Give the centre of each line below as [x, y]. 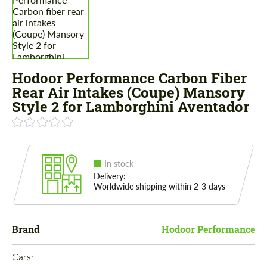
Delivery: [110, 176]
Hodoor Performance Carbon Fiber [129, 78]
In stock [119, 164]
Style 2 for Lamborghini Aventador [131, 107]
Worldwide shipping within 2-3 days [159, 187]
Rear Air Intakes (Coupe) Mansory [128, 93]
